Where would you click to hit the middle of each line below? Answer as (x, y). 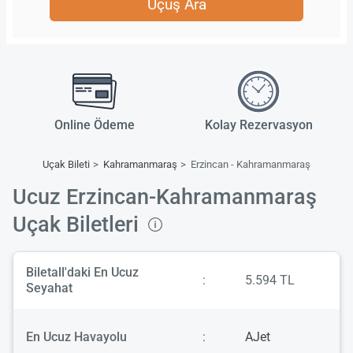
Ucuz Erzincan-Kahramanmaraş (165, 197)
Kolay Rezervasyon (258, 124)
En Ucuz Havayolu (76, 336)
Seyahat (49, 288)
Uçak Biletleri (78, 224)
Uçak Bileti (67, 164)
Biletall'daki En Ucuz (82, 272)
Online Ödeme (95, 124)
